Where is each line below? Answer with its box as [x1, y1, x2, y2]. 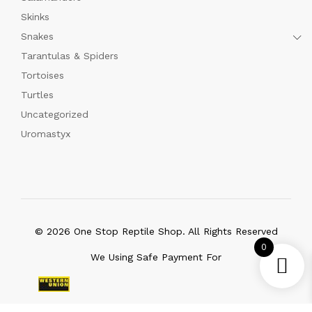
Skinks [21, 11, 49, 22]
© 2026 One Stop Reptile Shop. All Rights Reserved [34, 226, 278, 237]
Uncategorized [21, 109, 88, 120]
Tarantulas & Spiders [21, 50, 118, 61]
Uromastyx [21, 128, 70, 139]
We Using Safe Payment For [91, 251, 221, 263]
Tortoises [21, 70, 64, 81]
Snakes [21, 31, 54, 42]
